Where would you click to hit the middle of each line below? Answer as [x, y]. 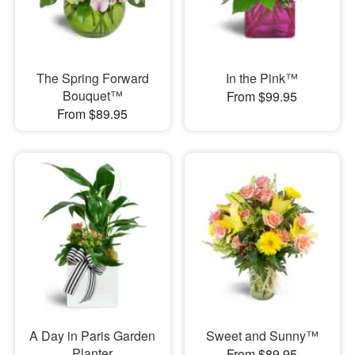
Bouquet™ [92, 95]
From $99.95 [262, 96]
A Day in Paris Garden [93, 335]
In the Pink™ [262, 78]
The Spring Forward [92, 78]
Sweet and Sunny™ [262, 335]
